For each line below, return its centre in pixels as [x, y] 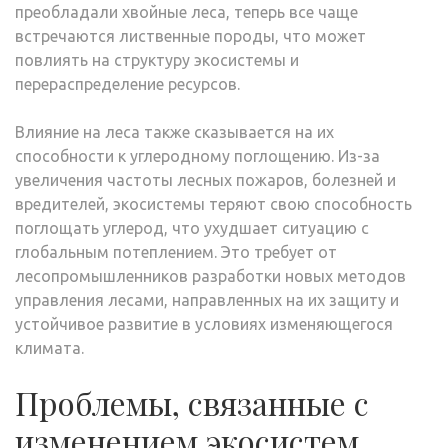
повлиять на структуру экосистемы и [157, 59]
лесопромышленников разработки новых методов [210, 275]
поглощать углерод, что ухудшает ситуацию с [192, 227]
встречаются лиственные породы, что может [190, 35]
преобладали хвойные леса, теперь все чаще [186, 11]
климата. [49, 347]
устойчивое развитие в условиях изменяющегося [204, 323]
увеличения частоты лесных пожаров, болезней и [205, 179]
